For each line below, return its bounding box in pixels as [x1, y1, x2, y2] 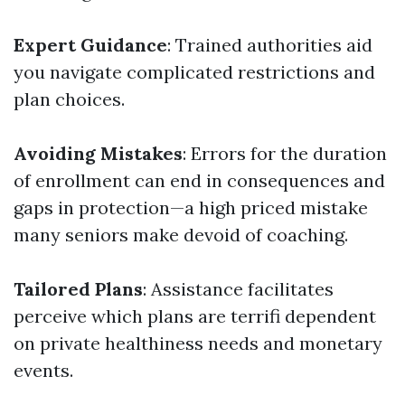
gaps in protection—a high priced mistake [14, 196, 368, 219]
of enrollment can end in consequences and [14, 169, 385, 192]
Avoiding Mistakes [14, 142, 183, 165]
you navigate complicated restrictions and [14, 61, 375, 83]
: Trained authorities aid [167, 33, 372, 56]
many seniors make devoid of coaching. [14, 223, 348, 246]
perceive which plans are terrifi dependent [14, 305, 376, 327]
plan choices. [14, 88, 125, 110]
